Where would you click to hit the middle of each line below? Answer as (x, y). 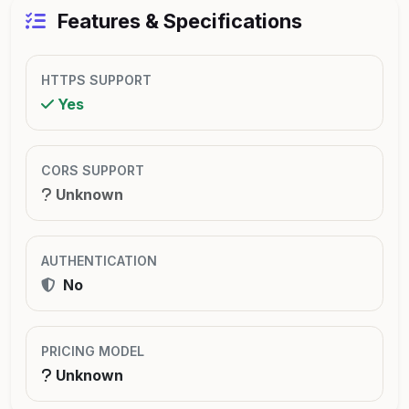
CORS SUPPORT (93, 170)
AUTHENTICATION (99, 260)
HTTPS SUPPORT (96, 79)
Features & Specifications (178, 21)
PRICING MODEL (93, 351)
